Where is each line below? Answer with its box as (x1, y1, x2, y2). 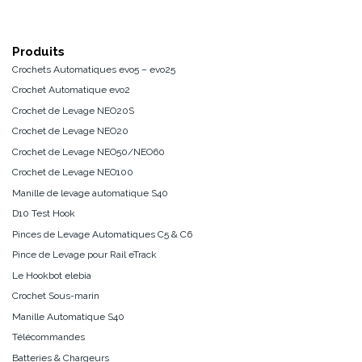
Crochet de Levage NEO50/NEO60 (12, 145, 165, 158)
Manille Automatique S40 (12, 310, 124, 322)
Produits (12, 44, 65, 59)
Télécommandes (12, 331, 85, 343)
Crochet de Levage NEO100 (12, 166, 133, 179)
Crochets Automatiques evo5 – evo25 (12, 63, 175, 75)
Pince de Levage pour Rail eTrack (12, 249, 157, 261)
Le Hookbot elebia (12, 269, 91, 281)
